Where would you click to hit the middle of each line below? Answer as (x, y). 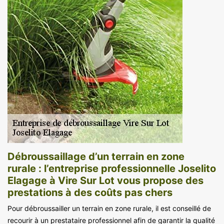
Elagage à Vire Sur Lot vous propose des (105, 180)
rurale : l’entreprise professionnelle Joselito (112, 168)
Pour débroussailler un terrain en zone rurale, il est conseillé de (109, 208)
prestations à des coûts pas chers (90, 192)
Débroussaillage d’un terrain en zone (96, 156)
